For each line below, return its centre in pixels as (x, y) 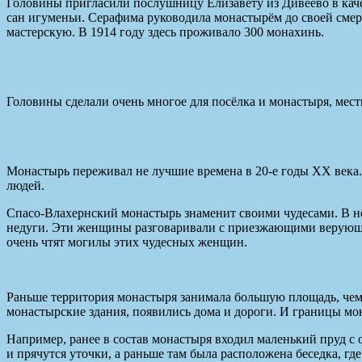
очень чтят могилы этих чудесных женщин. (127, 242)
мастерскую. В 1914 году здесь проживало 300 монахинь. (165, 32)
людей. (25, 185)
